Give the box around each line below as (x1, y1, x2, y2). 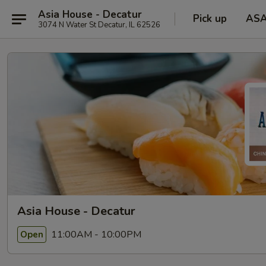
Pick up (193, 12, 227, 26)
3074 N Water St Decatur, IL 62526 (38, 19, 160, 30)
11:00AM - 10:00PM (49, 227, 141, 241)
